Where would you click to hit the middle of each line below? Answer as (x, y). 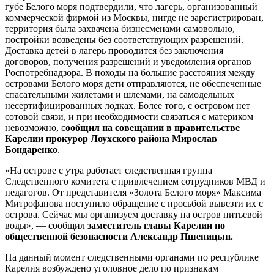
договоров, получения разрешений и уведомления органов (128, 61)
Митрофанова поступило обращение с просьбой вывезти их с (134, 203)
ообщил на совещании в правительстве (153, 127)
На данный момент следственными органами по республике (132, 257)
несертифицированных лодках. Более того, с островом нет (128, 105)
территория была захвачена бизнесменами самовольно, (120, 28)
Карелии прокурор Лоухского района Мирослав (111, 138)
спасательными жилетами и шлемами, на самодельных (120, 94)
